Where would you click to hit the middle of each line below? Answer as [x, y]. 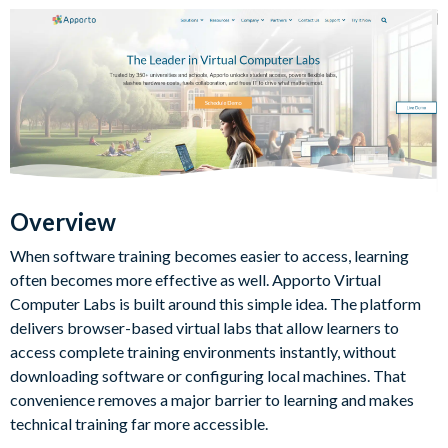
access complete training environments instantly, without [203, 351]
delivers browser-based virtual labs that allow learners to [204, 327]
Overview [63, 221]
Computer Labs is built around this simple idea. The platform [215, 303]
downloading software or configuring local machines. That [208, 375]
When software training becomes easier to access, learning [209, 255]
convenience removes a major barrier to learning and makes [212, 399]
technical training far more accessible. [139, 423]
